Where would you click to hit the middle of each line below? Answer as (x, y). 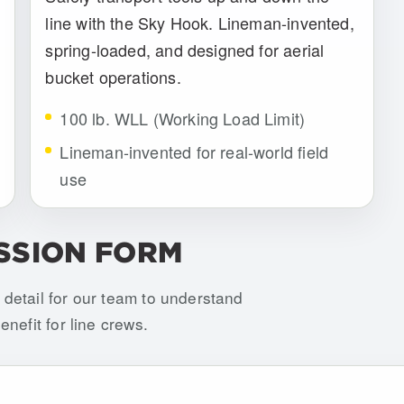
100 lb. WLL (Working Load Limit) (183, 118)
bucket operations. (113, 76)
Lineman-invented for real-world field (194, 151)
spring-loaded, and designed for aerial (185, 49)
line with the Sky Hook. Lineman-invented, (200, 22)
